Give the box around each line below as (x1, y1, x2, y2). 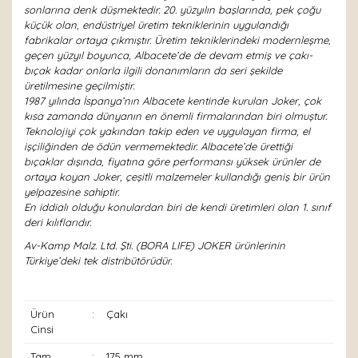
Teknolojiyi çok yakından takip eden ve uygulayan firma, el (24, 125, 310, 137)
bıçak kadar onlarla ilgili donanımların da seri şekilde (24, 64, 282, 77)
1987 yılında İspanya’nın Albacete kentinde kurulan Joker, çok (24, 94, 321, 107)
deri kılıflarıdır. (24, 216, 91, 229)
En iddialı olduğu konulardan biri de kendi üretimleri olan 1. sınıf (24, 201, 331, 213)
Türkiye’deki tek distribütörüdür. (24, 254, 172, 267)
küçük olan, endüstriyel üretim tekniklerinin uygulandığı (24, 18, 288, 31)
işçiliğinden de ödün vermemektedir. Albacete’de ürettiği (24, 140, 292, 153)
